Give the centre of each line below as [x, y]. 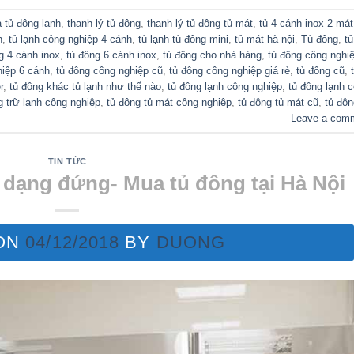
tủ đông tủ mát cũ [278, 102]
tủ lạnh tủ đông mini [183, 39]
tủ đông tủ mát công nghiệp [169, 102]
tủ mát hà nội [265, 39]
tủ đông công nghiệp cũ [109, 70]
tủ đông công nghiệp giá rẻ [230, 70]
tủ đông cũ [320, 70]
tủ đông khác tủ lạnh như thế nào [85, 86]
